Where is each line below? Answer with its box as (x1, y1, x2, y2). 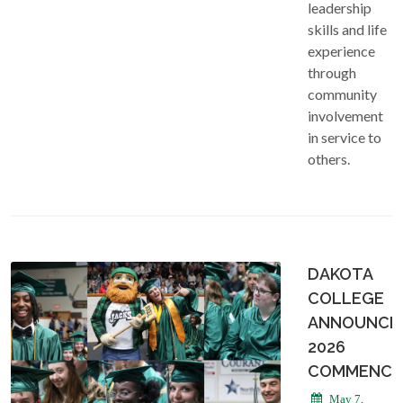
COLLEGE (308, 288, 384, 308)
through (308, 63, 356, 81)
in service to (308, 128, 381, 146)
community (308, 85, 377, 103)
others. (308, 149, 350, 167)
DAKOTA (308, 264, 372, 283)
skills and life (308, 20, 387, 38)
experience (308, 41, 375, 59)
